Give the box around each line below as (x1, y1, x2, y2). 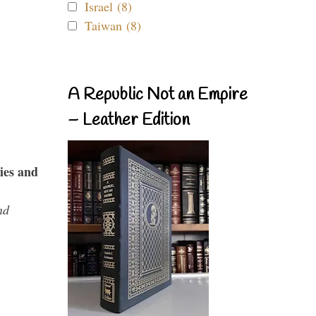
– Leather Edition (68, 109, 190, 132)
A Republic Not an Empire (68, 84, 248, 107)
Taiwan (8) (85, 17, 141, 34)
